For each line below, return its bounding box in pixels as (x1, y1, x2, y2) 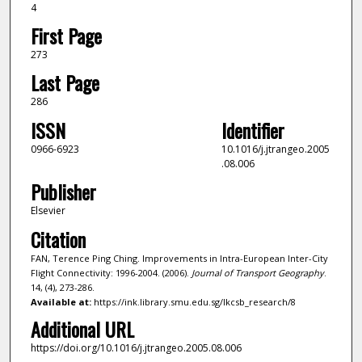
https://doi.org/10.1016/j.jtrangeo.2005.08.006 (30, 341, 242, 356)
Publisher (30, 177, 96, 207)
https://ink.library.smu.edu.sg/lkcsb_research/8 (90, 295, 296, 308)
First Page (30, 21, 102, 51)
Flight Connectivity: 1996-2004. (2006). (30, 266, 192, 279)
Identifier (221, 115, 284, 145)
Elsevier (30, 204, 65, 218)
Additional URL (30, 314, 134, 344)
